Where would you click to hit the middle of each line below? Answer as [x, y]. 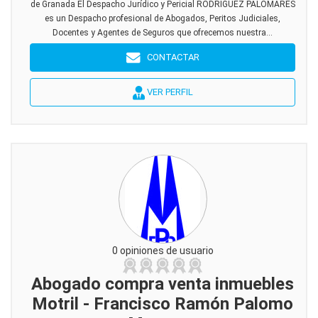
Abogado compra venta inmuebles [163, 284]
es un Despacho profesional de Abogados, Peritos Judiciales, [163, 18]
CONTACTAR [170, 57]
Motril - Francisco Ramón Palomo [163, 304]
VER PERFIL [169, 92]
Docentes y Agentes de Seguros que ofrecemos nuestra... [163, 33]
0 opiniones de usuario [163, 251]
